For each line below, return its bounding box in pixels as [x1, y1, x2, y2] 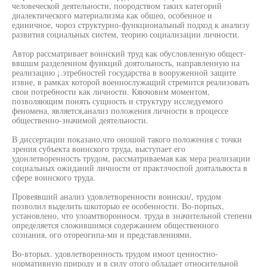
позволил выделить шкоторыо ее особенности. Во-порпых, [12, 200, 224, 212]
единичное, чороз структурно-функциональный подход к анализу [12, 19, 250, 30]
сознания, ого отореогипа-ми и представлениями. [12, 229, 192, 240]
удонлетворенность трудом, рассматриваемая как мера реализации [12, 153, 250, 164]
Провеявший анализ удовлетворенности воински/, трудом [12, 191, 221, 202]
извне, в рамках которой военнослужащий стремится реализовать [12, 76, 249, 88]
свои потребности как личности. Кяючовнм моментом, [12, 86, 210, 97]
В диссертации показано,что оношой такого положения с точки [12, 133, 242, 145]
